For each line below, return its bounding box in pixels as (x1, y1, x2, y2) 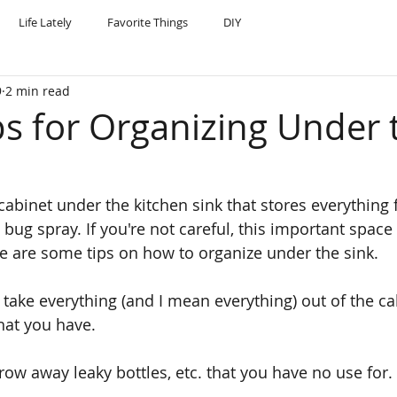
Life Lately (19, 14, 72, 30)
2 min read (5, 82, 70, 99)
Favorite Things (107, 14, 188, 30)
